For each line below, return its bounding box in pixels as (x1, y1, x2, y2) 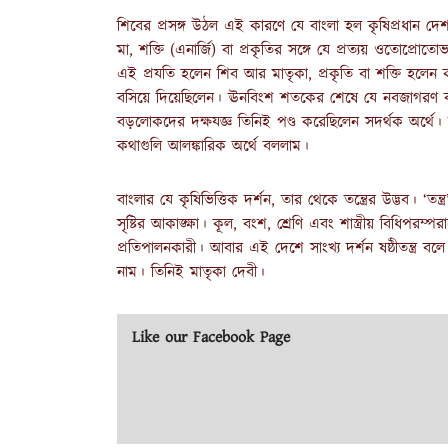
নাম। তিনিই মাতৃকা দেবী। (117, 260, 265, 284)
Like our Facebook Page (131, 326, 290, 350)
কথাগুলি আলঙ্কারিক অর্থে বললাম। (117, 135, 309, 159)
